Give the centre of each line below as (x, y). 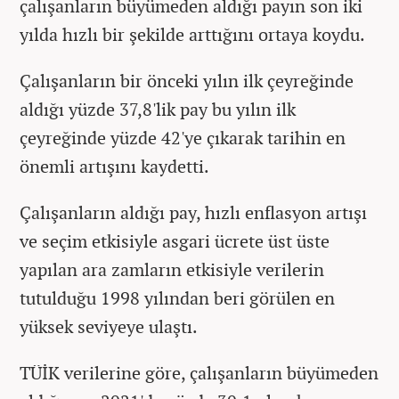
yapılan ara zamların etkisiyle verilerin (172, 269)
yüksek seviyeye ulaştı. (109, 326)
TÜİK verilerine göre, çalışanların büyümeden (199, 372)
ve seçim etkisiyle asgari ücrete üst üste (175, 240)
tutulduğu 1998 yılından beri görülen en (177, 297)
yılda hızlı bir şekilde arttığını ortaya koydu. (192, 34)
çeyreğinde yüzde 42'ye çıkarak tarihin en (183, 137)
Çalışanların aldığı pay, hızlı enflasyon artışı (193, 212)
